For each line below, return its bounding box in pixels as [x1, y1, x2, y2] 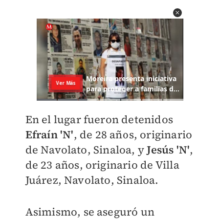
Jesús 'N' [147, 142, 190, 157]
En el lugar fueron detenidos [25, 112, 174, 127]
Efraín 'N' [25, 127, 74, 142]
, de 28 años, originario [73, 127, 193, 142]
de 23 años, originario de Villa [25, 157, 179, 173]
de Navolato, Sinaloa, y [25, 142, 147, 157]
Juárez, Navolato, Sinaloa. [25, 173, 159, 188]
